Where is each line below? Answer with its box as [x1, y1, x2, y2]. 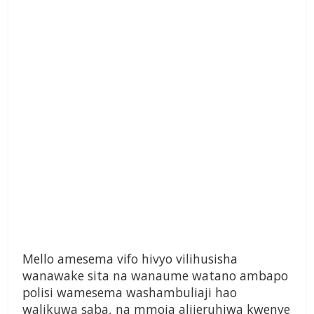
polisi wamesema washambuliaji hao [22, 284, 237, 301]
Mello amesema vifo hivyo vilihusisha [22, 250, 238, 268]
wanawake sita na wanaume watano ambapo [22, 267, 292, 285]
